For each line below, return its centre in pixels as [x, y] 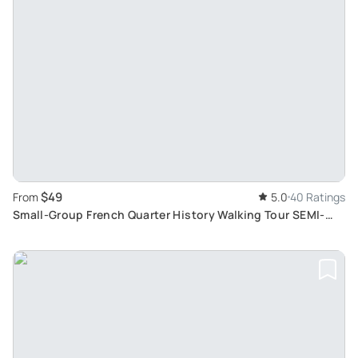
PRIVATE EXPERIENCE [72, 231]
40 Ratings [318, 197]
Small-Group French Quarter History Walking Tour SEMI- [169, 214]
